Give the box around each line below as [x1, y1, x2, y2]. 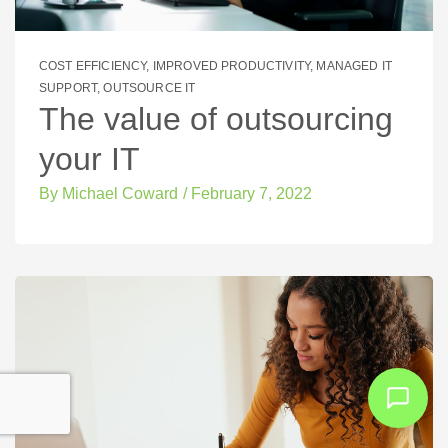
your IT [39, 140, 140, 177]
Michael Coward [58, 184, 178, 202]
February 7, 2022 [191, 184, 312, 202]
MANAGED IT [316, 58, 393, 73]
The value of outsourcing [39, 100, 393, 137]
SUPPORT [39, 80, 98, 95]
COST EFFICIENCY [39, 58, 147, 73]
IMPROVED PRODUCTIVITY [152, 58, 311, 73]
